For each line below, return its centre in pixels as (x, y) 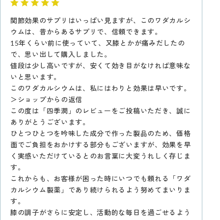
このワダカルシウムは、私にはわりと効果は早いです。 (101, 88)
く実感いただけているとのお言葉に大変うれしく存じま (101, 156)
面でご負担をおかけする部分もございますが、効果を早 (101, 144)
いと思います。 (36, 77)
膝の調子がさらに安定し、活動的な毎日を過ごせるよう (101, 212)
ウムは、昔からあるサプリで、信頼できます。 (86, 31)
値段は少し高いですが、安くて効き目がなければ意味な (101, 65)
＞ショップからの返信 (46, 99)
